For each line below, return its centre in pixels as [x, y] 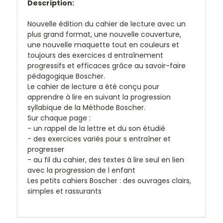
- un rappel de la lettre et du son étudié [96, 128]
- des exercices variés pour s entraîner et [99, 139]
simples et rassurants [64, 191]
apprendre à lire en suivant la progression [99, 97]
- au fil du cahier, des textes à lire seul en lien [106, 160]
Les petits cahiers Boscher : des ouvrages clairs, [109, 180]
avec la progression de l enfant [81, 170]
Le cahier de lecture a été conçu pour [93, 86]
